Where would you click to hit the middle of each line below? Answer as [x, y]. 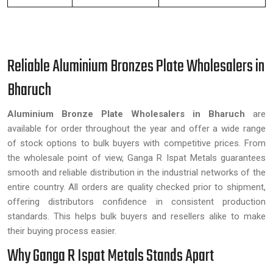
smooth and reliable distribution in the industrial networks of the [136, 172]
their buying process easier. [62, 231]
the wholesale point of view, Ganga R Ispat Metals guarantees [136, 158]
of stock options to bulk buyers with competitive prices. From [136, 143]
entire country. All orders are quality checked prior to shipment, [136, 187]
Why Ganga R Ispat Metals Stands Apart [111, 256]
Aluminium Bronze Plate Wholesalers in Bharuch [126, 114]
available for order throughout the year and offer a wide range [136, 129]
